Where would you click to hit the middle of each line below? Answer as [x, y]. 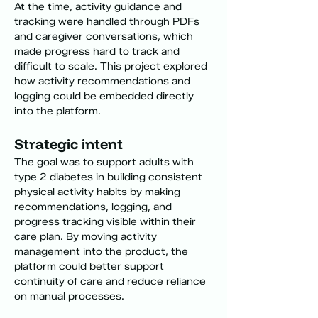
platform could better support [91, 267]
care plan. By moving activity [87, 237]
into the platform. [57, 111]
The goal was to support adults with [105, 162]
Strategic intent [68, 144]
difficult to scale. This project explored [112, 66]
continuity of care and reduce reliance [111, 281]
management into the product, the [103, 252]
